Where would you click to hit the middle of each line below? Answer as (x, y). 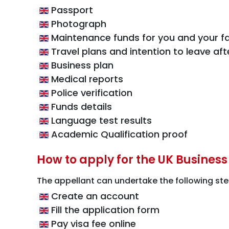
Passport (71, 10)
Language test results (100, 120)
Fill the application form (104, 210)
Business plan (81, 65)
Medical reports (86, 79)
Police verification (90, 93)
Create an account (94, 196)
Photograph (77, 24)
